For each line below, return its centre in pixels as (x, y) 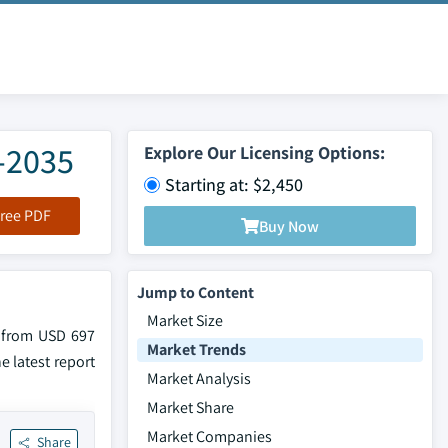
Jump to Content (195, 292)
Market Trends (196, 349)
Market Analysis (199, 378)
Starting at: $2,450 (234, 184)
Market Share (190, 407)
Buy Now (289, 226)
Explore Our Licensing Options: (264, 152)
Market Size (185, 320)
